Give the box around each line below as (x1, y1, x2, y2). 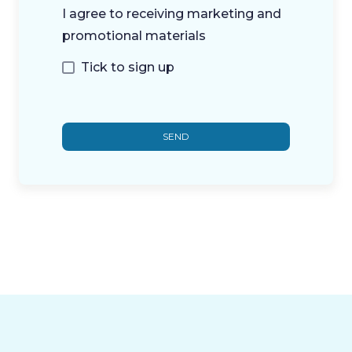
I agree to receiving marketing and (62, 5, 281, 21)
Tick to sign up (81, 59, 174, 75)
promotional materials (62, 27, 206, 43)
